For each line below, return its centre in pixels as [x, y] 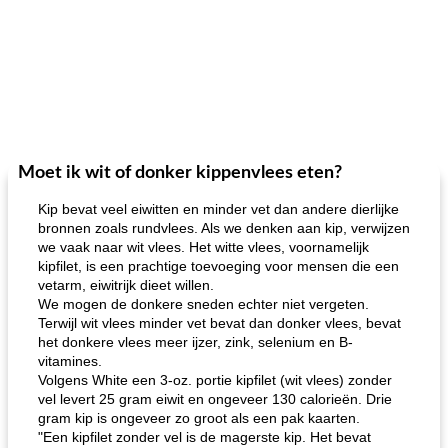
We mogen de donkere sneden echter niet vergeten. [203, 304]
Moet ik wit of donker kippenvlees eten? [180, 173]
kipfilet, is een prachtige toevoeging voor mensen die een [218, 266]
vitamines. [70, 361]
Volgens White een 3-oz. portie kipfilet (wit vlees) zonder [215, 380]
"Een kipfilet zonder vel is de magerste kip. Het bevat [204, 437]
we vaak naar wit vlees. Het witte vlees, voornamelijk [203, 247]
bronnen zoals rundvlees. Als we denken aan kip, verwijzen [224, 228]
